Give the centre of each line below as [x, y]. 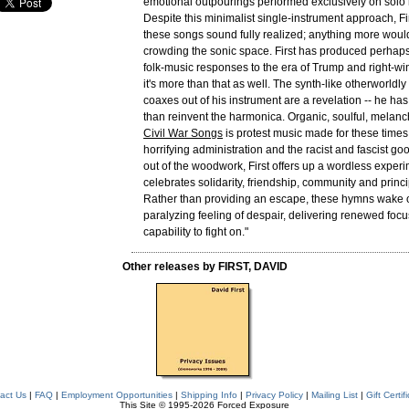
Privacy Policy [274, 395]
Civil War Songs [183, 133]
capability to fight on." [196, 232]
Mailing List [334, 395]
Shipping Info [209, 395]
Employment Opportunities [116, 395]
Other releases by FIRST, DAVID [204, 267]
